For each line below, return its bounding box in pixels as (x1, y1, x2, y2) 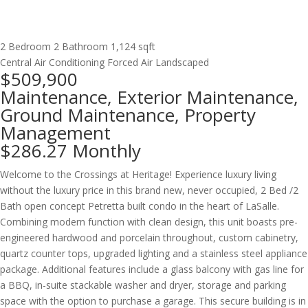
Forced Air (107, 55, 153, 69)
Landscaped (155, 55, 209, 69)
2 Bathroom (54, 39, 108, 53)
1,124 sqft (111, 39, 155, 53)
